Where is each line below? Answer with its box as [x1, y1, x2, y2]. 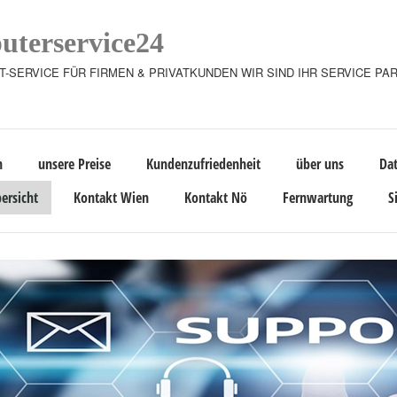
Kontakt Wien [74, 188, 149, 207]
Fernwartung [283, 188, 353, 207]
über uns [296, 154, 344, 174]
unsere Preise [38, 154, 111, 174]
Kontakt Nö [184, 188, 247, 207]
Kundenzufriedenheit [146, 154, 261, 174]
